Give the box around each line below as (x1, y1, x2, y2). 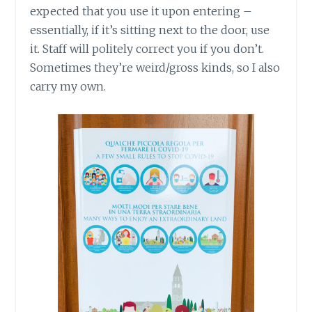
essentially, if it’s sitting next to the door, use (30, 22, 270, 37)
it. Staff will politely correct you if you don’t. (30, 41, 265, 56)
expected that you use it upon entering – (30, 3, 253, 18)
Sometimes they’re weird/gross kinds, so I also (30, 60, 281, 75)
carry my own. (30, 79, 107, 93)
